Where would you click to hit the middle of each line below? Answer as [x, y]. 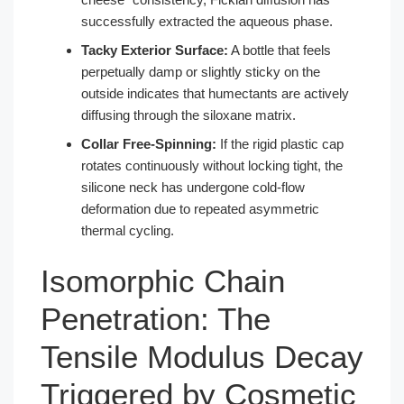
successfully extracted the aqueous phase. [207, 21]
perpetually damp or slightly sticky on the [201, 72]
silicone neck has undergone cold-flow [193, 187]
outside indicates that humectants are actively [215, 93]
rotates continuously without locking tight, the [212, 165]
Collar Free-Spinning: [149, 144]
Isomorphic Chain [163, 280]
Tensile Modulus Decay [202, 356]
